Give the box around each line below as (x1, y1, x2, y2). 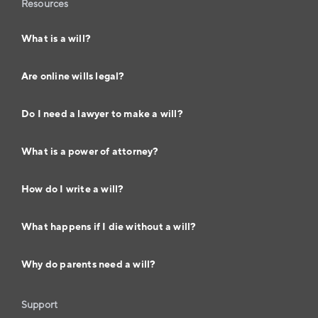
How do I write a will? (21, 182, 124, 196)
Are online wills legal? (21, 70, 125, 83)
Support (21, 298, 57, 312)
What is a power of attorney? (21, 145, 159, 158)
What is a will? (21, 32, 91, 45)
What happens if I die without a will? (21, 220, 197, 234)
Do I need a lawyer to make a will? (21, 107, 183, 121)
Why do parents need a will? (21, 258, 156, 271)
